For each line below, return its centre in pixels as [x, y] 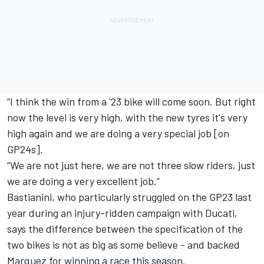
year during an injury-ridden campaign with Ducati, [122, 212]
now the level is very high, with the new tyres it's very [127, 117]
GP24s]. [26, 149]
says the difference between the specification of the [125, 228]
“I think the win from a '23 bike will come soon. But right [131, 101]
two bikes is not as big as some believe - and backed [123, 244]
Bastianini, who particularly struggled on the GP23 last [129, 197]
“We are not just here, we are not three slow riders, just [131, 165]
